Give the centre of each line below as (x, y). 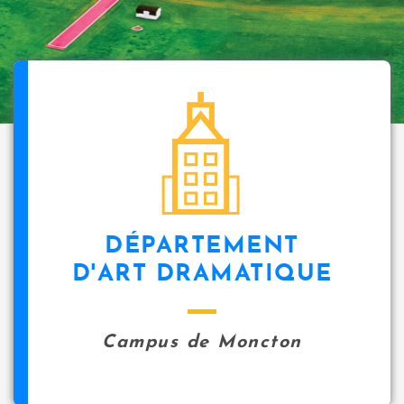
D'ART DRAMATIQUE (202, 275)
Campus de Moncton (202, 343)
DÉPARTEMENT (202, 247)
